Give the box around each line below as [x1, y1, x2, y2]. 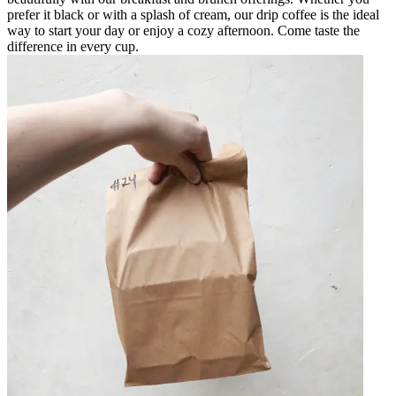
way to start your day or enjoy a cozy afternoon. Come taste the [7, 22, 360, 38]
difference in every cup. [7, 38, 139, 54]
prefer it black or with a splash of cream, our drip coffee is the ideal [7, 6, 379, 22]
